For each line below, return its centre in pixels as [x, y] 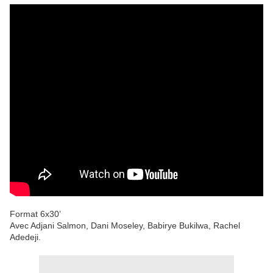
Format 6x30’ [35, 214]
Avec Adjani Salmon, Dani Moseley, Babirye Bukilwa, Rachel [125, 226]
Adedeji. [25, 237]
